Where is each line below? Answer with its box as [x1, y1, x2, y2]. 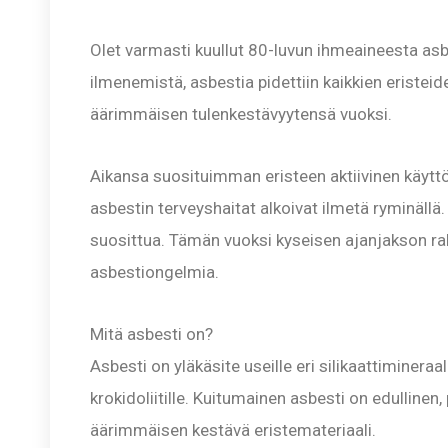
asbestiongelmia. [90, 261, 219, 282]
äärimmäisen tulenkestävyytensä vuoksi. [90, 104, 392, 125]
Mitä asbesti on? [90, 323, 213, 344]
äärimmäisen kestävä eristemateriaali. [90, 419, 376, 440]
